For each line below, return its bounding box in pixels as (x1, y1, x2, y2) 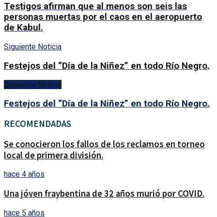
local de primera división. (4, 149, 103, 161)
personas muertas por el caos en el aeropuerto (4, 12, 202, 23)
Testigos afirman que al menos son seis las (4, 1, 187, 12)
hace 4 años (4, 170, 45, 179)
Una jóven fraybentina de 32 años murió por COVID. (4, 187, 204, 199)
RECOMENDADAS (4, 118, 71, 129)
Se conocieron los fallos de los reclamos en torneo (4, 138, 205, 150)
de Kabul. (4, 22, 43, 33)
